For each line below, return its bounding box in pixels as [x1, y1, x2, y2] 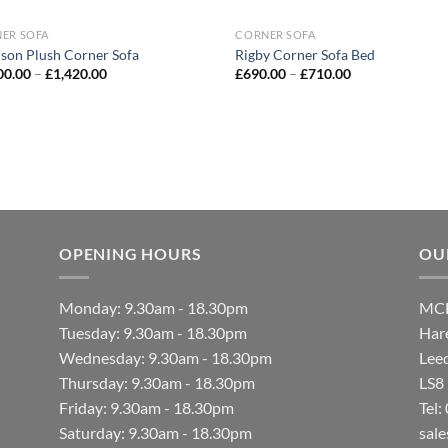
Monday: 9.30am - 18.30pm [59, 298, 248, 318]
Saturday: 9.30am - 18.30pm [59, 423, 252, 443]
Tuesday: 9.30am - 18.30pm [59, 323, 247, 343]
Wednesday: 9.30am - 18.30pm [59, 348, 272, 368]
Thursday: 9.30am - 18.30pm [59, 373, 255, 393]
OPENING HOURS [59, 243, 202, 263]
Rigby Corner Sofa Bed [235, 45, 376, 63]
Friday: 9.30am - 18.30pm [59, 398, 234, 418]
